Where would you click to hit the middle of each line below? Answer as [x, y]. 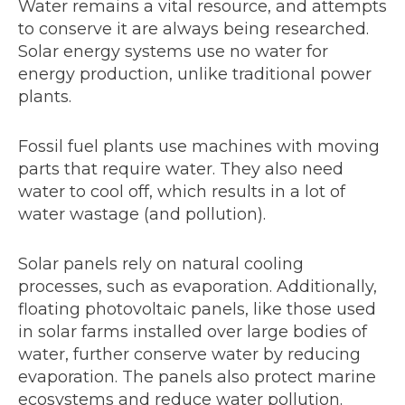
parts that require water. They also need [181, 170]
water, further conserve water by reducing [189, 355]
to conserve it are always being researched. [193, 29]
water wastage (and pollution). [144, 215]
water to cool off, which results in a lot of [182, 192]
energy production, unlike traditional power [195, 75]
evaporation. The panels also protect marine [197, 377]
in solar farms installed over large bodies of [193, 332]
